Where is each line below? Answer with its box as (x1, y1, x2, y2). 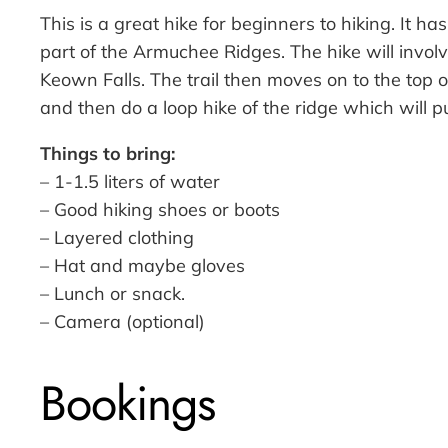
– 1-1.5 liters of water (40, 170, 220, 194)
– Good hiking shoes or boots (40, 198, 280, 222)
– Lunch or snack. (40, 282, 185, 306)
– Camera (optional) (40, 310, 205, 334)
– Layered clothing (40, 226, 194, 250)
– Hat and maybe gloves (40, 254, 245, 278)
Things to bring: (40, 142, 175, 166)
